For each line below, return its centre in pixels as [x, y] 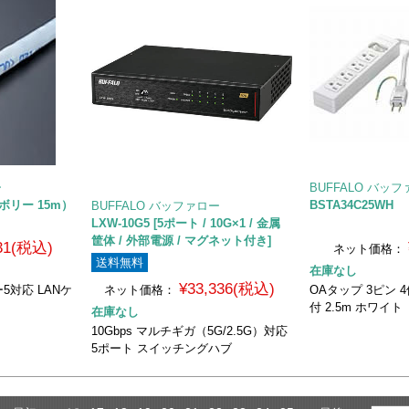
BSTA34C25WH [352, 204]
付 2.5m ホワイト [357, 307]
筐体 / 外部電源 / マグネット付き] [182, 240]
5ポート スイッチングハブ [162, 348]
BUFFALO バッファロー [156, 205]
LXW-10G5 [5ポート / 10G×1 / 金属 [186, 223]
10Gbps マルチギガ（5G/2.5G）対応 [190, 330]
